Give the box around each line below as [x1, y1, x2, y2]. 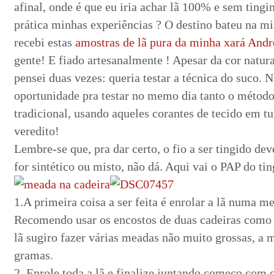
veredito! [14, 124, 59, 138]
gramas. [14, 248, 53, 262]
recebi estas [14, 35, 75, 49]
